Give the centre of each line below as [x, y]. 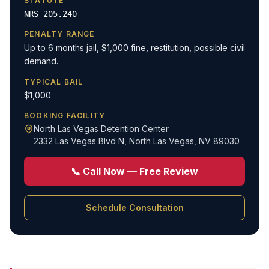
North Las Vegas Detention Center [101, 129]
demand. [41, 61]
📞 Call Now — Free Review [134, 171]
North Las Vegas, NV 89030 [184, 141]
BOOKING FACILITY [65, 116]
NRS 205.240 [50, 14]
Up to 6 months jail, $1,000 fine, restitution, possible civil [134, 48]
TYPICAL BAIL [54, 82]
